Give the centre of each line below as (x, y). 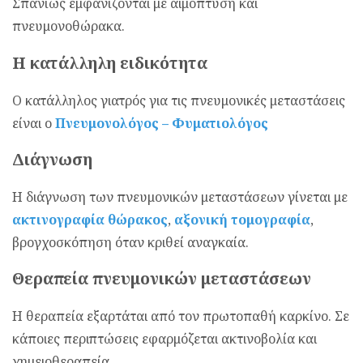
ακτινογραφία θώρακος (90, 219)
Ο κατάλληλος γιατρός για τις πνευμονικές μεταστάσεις (179, 100)
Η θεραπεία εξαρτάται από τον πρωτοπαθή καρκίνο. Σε (181, 316)
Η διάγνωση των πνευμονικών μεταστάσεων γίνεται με (180, 196)
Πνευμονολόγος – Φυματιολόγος (162, 123)
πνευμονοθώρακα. (68, 26)
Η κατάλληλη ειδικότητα (110, 62)
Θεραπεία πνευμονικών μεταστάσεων (162, 279)
